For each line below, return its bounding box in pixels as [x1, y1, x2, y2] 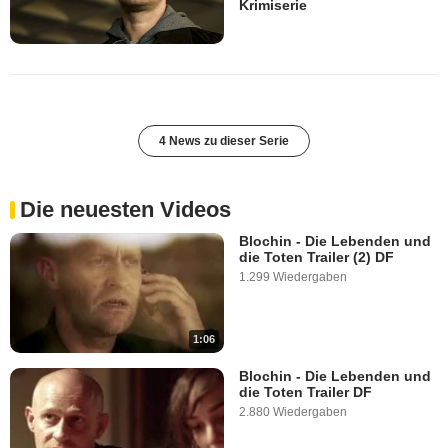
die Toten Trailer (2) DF [239, 248, 394, 265]
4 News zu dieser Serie [159, 133, 289, 148]
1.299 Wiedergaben [239, 269, 347, 284]
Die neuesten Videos [20, 196, 231, 222]
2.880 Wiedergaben [239, 405, 347, 420]
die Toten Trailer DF [239, 384, 372, 401]
